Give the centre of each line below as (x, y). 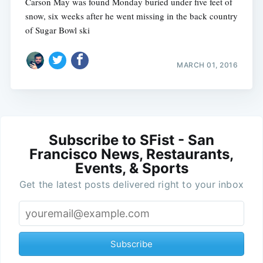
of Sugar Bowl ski (57, 30)
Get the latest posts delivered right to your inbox (131, 184)
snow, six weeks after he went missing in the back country (131, 16)
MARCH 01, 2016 (208, 65)
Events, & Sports (131, 168)
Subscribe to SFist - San (131, 140)
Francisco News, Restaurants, (131, 154)
